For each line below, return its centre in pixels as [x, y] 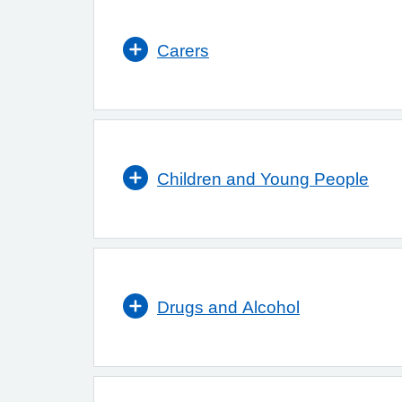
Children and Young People [263, 179]
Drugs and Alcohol [228, 307]
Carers [183, 51]
